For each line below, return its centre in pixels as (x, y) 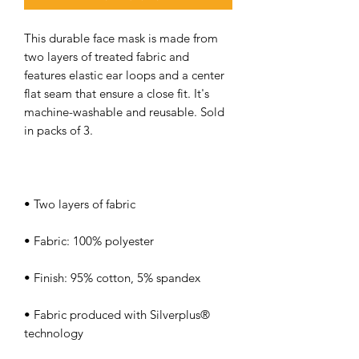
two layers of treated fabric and (107, 56)
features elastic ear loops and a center (124, 75)
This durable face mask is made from (121, 38)
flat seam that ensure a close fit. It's (117, 93)
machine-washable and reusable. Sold (124, 111)
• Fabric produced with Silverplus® (117, 314)
